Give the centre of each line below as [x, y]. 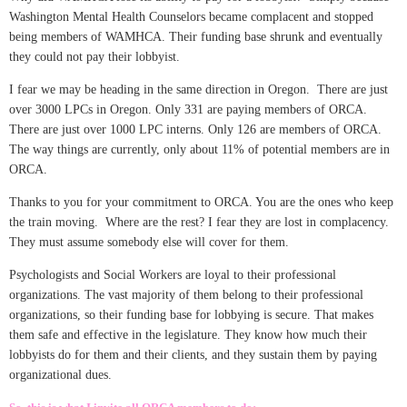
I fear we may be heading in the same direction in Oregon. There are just [199, 90]
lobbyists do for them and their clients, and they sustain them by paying [193, 355]
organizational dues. [64, 375]
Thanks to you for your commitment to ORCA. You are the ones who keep [201, 203]
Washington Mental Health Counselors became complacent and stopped [191, 17]
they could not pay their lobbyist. [98, 57]
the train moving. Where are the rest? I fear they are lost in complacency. [199, 223]
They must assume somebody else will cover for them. [153, 243]
